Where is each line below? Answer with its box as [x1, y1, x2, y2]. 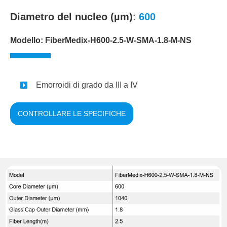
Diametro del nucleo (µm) [10, 11, 133, 23]
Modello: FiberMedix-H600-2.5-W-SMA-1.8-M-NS [10, 36, 192, 45]
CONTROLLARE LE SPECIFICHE [17, 109, 126, 118]
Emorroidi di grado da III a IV [36, 81, 138, 90]
